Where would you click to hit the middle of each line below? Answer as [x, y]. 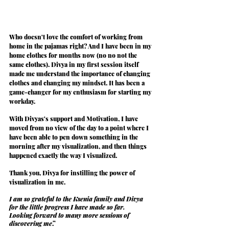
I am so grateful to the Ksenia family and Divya [77, 199]
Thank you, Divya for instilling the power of [73, 173]
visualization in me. [37, 182]
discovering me [31, 223]
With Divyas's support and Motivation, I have [74, 118]
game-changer [30, 92]
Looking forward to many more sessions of [70, 215]
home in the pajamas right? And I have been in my [81, 46]
